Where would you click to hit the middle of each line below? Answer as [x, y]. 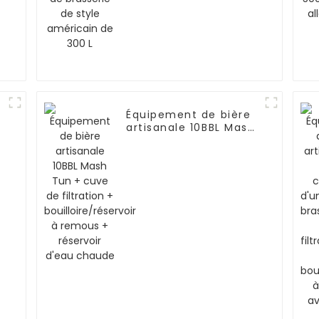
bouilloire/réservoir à [189, 166]
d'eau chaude [167, 192]
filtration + [158, 153]
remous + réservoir [183, 179]
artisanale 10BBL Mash [191, 128]
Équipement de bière [189, 115]
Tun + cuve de [169, 141]
